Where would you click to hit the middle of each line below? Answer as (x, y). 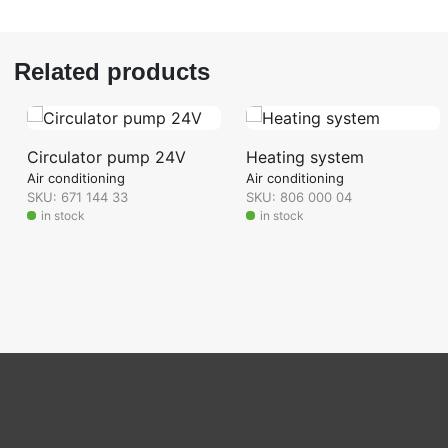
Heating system (304, 157)
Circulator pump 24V (106, 157)
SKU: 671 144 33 (77, 197)
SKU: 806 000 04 (298, 197)
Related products (112, 71)
